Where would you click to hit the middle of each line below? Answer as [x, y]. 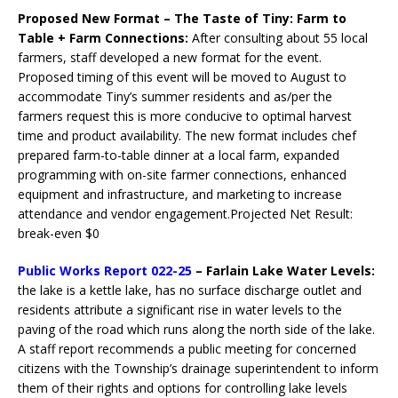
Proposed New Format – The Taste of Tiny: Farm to [182, 19]
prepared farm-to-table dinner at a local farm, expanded [179, 155]
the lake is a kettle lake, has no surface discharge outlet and [190, 291]
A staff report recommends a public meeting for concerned [187, 349]
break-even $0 [59, 234]
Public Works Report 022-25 [105, 271]
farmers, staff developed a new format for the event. [170, 58]
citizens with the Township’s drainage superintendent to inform [198, 369]
